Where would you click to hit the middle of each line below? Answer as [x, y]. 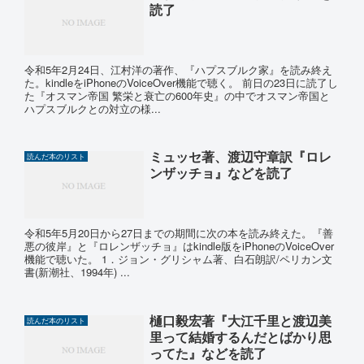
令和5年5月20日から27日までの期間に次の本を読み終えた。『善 [179, 233]
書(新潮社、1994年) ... [77, 272]
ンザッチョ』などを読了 [221, 173]
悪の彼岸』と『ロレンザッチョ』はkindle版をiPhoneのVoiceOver [179, 246]
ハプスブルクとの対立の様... [93, 109]
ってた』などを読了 [208, 353]
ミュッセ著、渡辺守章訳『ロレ [240, 157]
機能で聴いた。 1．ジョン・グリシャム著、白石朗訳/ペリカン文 [178, 259]
